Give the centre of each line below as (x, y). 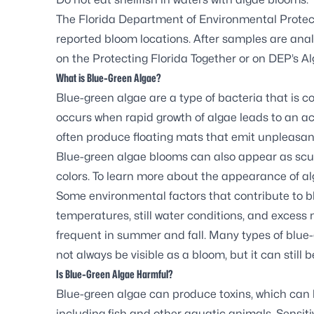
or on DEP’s (269, 58)
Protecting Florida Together (164, 58)
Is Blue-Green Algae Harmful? (115, 274)
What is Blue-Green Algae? (109, 78)
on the (74, 58)
